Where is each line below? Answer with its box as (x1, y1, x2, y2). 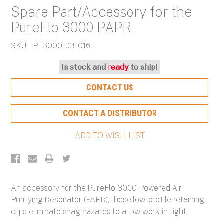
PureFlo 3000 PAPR (11, 19, 131, 35)
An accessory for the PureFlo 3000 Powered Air (11, 183, 182, 193)
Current (11, 63, 40, 72)
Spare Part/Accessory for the (11, 3, 193, 20)
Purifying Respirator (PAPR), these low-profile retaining (11, 195, 205, 205)
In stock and (61, 63, 108, 72)
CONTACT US (86, 82, 133, 93)
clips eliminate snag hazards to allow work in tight (11, 207, 187, 217)
